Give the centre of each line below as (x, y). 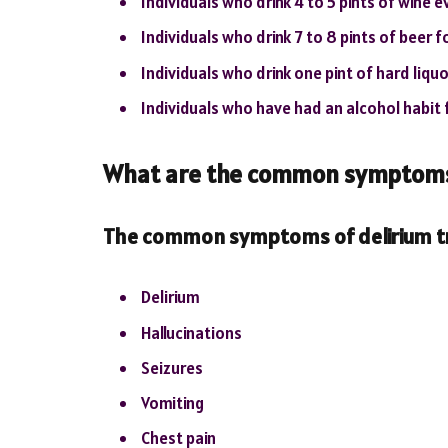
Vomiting (172, 403)
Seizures (172, 367)
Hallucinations (191, 332)
